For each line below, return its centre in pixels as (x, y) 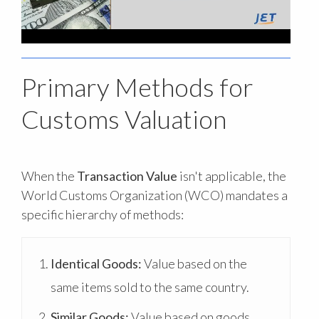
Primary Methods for (137, 87)
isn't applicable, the (232, 176)
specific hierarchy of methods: (103, 214)
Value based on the (194, 263)
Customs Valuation (124, 119)
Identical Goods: (96, 263)
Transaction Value (127, 176)
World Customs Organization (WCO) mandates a (155, 195)
